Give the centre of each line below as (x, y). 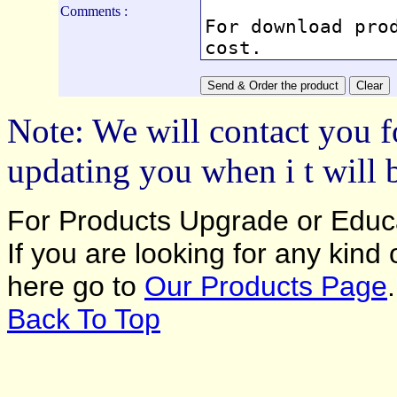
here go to (76, 286)
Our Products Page (266, 286)
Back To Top (84, 319)
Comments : (94, 11)
